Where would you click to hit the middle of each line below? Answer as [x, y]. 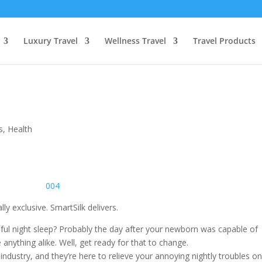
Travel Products [224, 41]
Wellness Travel [135, 41]
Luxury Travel [51, 41]
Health [20, 129]
